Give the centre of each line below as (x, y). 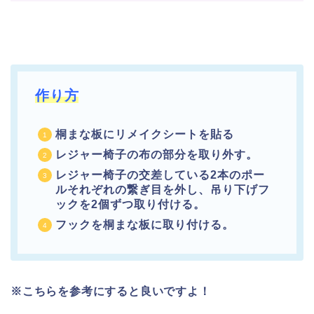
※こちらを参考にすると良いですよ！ (111, 291)
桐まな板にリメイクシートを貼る (145, 134)
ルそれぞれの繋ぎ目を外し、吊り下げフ (163, 189)
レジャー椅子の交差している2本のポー (160, 175)
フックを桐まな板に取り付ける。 (145, 224)
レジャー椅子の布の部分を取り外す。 (157, 154)
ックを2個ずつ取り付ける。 (130, 204)
